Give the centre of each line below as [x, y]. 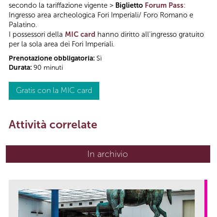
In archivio [108, 154]
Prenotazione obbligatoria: [53, 59]
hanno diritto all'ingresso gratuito [150, 35]
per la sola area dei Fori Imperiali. [62, 44]
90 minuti [48, 68]
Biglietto [130, 6]
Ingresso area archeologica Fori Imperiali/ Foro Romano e [101, 15]
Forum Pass [164, 6]
